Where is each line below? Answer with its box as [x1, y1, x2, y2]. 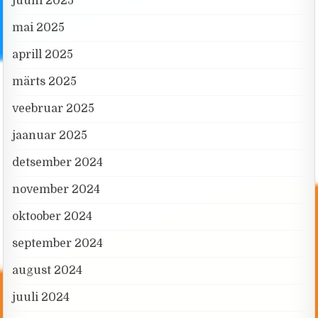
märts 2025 [12, 75, 77, 88]
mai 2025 [12, 21, 65, 34]
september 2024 [12, 236, 104, 250]
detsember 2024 [12, 155, 104, 169]
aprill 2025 [12, 48, 74, 61]
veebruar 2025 [12, 102, 95, 115]
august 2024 [12, 263, 83, 277]
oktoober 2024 [12, 209, 93, 223]
